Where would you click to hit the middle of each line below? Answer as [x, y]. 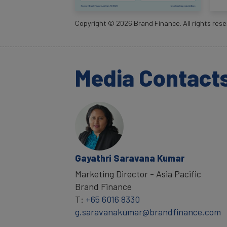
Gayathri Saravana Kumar [130, 158]
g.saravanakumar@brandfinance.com [148, 212]
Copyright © [96, 23]
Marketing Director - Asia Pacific [138, 174]
